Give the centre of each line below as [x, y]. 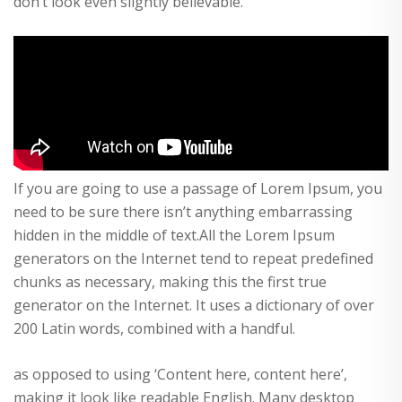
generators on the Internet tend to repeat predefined [193, 259]
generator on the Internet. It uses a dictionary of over [194, 306]
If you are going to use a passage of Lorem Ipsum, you [198, 189]
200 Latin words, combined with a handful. [154, 329]
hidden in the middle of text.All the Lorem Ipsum [174, 236]
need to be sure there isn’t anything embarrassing [183, 212]
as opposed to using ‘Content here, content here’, [180, 375]
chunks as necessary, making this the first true [170, 282]
